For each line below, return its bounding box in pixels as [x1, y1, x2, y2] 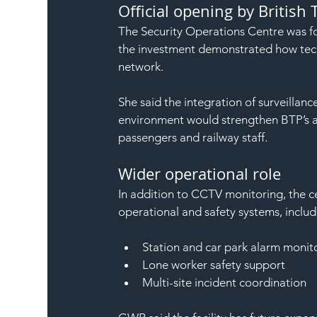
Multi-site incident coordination [142, 275, 307, 289]
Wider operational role [118, 163, 282, 184]
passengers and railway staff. [118, 129, 268, 144]
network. [118, 59, 164, 74]
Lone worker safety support [142, 257, 286, 272]
